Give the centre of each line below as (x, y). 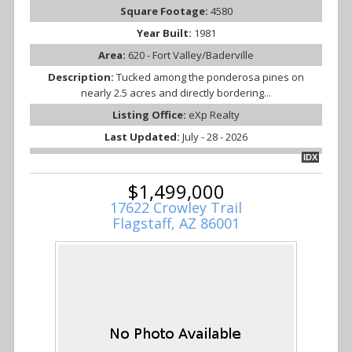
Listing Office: (150, 115)
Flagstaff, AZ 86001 (176, 224)
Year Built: (165, 33)
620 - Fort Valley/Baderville (191, 55)
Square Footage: (165, 11)
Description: (82, 77)
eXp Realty (214, 115)
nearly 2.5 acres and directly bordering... (176, 93)
